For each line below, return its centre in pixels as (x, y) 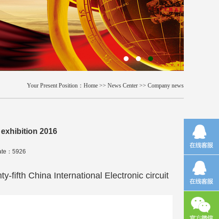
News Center (123, 86)
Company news (166, 86)
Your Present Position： (55, 86)
